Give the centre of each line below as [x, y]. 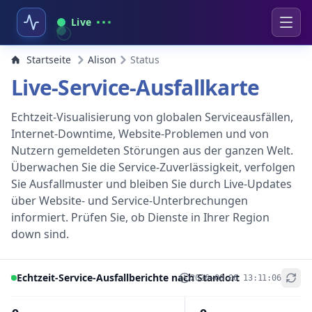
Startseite [49, 60]
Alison [102, 60]
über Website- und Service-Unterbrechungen [130, 201]
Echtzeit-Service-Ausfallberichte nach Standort [128, 278]
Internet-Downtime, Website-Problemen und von [140, 134]
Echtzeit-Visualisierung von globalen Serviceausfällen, [152, 117]
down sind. [40, 234]
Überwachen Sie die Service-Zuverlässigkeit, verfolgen [153, 167]
